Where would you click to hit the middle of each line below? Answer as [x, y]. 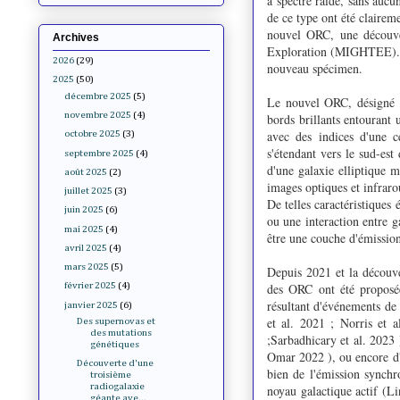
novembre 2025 [98, 115]
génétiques [115, 345]
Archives [76, 37]
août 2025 [86, 171]
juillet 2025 [89, 191]
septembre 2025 [100, 153]
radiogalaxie [118, 387]
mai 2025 [84, 229]
